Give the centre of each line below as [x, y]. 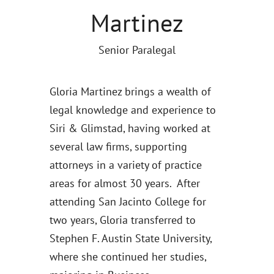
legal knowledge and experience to [132, 110]
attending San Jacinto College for [128, 202]
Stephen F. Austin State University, [130, 238]
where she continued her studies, [128, 257]
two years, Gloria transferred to [122, 220]
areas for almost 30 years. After [124, 183]
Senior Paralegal [137, 50]
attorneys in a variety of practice [125, 165]
